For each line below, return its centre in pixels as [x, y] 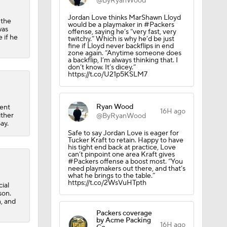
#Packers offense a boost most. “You [125, 162]
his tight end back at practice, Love [122, 147]
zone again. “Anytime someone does [124, 53]
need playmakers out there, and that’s [126, 169]
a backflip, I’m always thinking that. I [123, 60]
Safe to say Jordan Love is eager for [123, 133]
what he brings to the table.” [111, 176]
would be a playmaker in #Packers [121, 25]
